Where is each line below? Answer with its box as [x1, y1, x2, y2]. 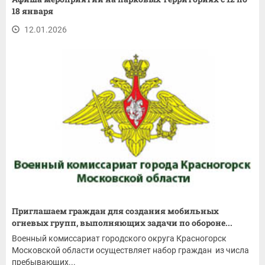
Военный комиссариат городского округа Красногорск [12, 234, 227, 244]
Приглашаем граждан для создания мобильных [12, 205, 219, 217]
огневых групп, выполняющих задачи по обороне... [12, 217, 232, 229]
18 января [12, 5, 53, 17]
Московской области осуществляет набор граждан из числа [12, 245, 249, 256]
